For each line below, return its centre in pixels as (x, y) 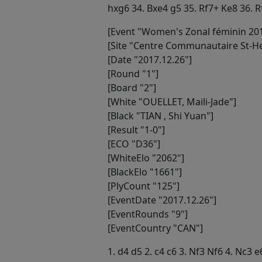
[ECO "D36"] (134, 144)
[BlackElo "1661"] (145, 172)
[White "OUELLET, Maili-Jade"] (172, 101)
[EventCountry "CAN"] (155, 228)
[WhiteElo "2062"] (146, 158)
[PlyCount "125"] (144, 186)
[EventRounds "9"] (148, 214)
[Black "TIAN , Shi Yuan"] (161, 116)
